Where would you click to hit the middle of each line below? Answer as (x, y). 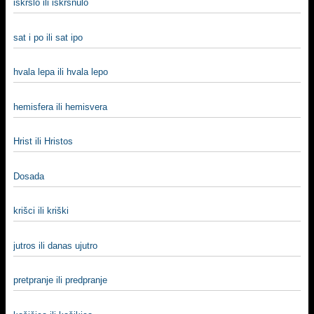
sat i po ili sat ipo (48, 37)
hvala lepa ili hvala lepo (61, 72)
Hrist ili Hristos (43, 141)
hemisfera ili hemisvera (60, 107)
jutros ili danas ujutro (55, 245)
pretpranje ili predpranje (60, 280)
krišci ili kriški (41, 211)
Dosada (29, 176)
